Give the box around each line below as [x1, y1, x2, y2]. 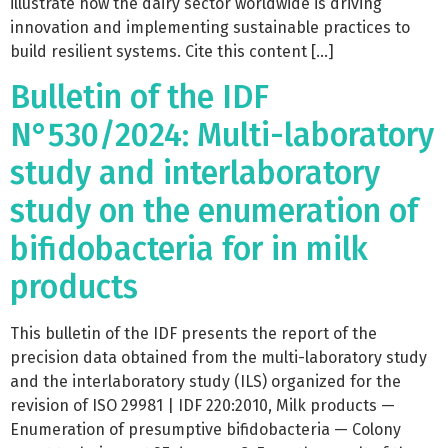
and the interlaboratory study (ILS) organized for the [10, 371, 401, 391]
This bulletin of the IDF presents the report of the [10, 323, 377, 343]
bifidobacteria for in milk [10, 229, 368, 268]
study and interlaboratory [10, 153, 380, 192]
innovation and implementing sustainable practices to [10, 17, 410, 37]
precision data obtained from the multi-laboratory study [10, 347, 427, 367]
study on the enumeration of [10, 191, 418, 230]
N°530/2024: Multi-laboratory [10, 115, 434, 154]
